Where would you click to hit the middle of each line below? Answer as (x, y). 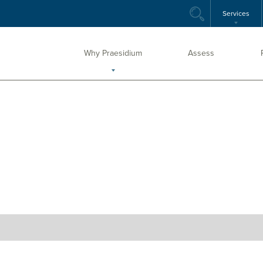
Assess (201, 53)
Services (236, 14)
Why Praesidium (113, 53)
